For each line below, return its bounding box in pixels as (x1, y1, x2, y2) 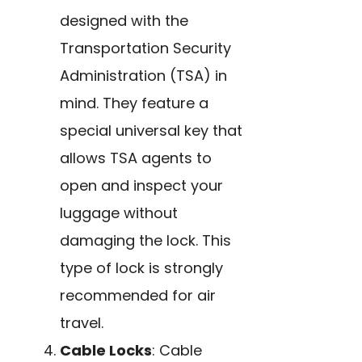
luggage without (60, 203, 178, 224)
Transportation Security (60, 38, 231, 59)
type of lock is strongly (60, 258, 223, 279)
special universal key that (60, 120, 242, 141)
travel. (60, 313, 103, 334)
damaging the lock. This (60, 230, 231, 251)
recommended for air (60, 285, 216, 306)
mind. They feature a (60, 93, 208, 114)
